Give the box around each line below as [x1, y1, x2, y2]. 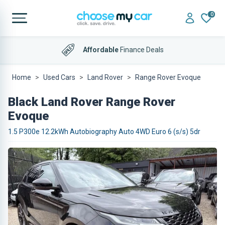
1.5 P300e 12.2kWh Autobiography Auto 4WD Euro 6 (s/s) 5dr [8, 128, 200, 136]
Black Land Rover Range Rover [8, 95, 175, 109]
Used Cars [43, 73, 75, 81]
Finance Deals [118, 45, 164, 54]
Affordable [82, 45, 119, 54]
